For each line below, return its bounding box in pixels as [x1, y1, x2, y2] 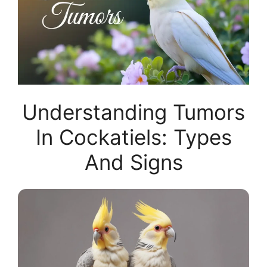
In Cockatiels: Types [35, 125, 232, 150]
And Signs [84, 150, 183, 175]
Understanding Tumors [22, 100, 245, 125]
